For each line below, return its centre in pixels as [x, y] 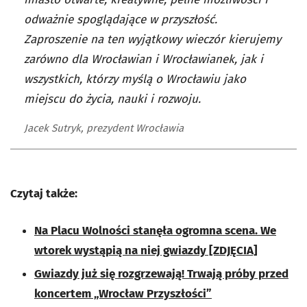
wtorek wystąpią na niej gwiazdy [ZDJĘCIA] [146, 250]
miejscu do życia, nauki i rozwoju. [112, 99]
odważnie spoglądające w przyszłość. [121, 19]
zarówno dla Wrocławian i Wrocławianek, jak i [144, 59]
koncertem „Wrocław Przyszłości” [123, 293]
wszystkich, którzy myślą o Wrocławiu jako [135, 79]
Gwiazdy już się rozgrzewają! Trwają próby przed [161, 273]
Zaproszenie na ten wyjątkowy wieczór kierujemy [152, 39]
